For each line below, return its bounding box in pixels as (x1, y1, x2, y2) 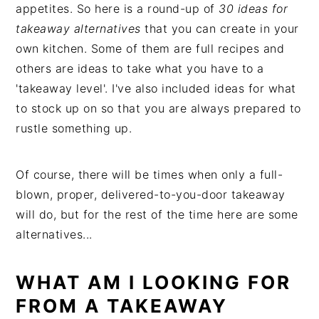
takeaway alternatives (16, 21, 141, 36)
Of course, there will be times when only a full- (16, 167, 283, 182)
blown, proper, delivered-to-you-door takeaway (16, 187, 286, 202)
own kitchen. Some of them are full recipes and (16, 41, 285, 56)
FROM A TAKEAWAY (16, 295, 229, 317)
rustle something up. (16, 121, 132, 135)
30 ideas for (219, 1, 288, 16)
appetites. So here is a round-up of (16, 1, 219, 16)
